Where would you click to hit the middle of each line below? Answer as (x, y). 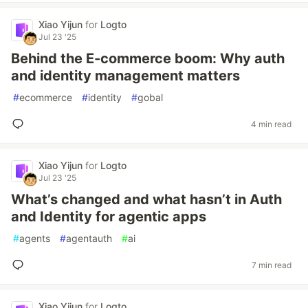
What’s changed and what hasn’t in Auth (146, 199)
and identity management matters (125, 76)
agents (35, 238)
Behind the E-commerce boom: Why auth (148, 58)
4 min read (271, 124)
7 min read (272, 265)
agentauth (89, 238)
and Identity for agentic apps (109, 217)
